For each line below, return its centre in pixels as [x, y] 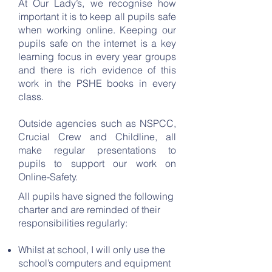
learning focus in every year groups [97, 56]
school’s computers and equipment [94, 263]
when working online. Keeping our [97, 30]
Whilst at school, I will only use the [92, 250]
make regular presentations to [97, 150]
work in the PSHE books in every [97, 83]
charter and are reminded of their [89, 209]
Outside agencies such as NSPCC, [97, 123]
